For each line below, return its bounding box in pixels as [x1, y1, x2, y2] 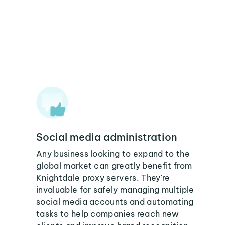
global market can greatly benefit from [36, 161, 192, 171]
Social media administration [36, 131, 177, 143]
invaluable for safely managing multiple [36, 185, 194, 195]
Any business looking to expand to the [36, 149, 190, 159]
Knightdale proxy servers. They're [36, 173, 170, 183]
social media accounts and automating [36, 197, 194, 207]
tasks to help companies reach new [36, 209, 179, 219]
